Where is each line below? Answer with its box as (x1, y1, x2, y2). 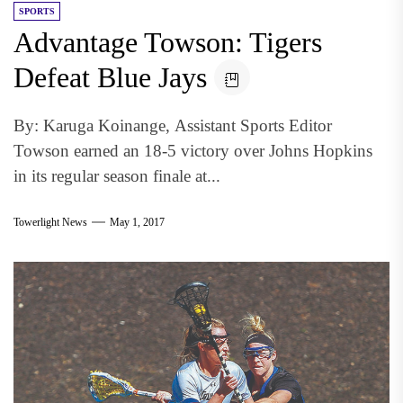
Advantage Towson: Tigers (13, 25, 322, 58)
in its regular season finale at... (13, 166, 220, 185)
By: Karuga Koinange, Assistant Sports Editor (13, 115, 332, 135)
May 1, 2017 (110, 216, 165, 228)
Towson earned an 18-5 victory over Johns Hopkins (13, 140, 372, 160)
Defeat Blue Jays (13, 60, 207, 94)
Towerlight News (13, 216, 87, 228)
